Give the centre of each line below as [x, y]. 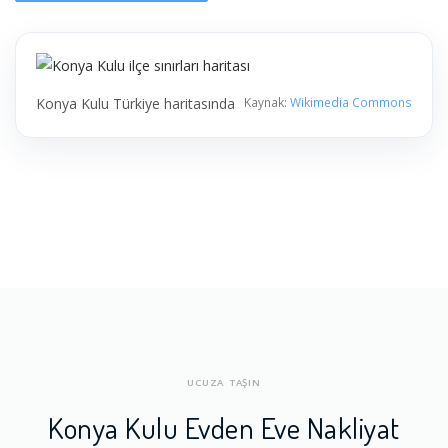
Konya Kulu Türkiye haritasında [135, 103]
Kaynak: [267, 102]
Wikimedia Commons [351, 102]
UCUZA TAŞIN [224, 382]
